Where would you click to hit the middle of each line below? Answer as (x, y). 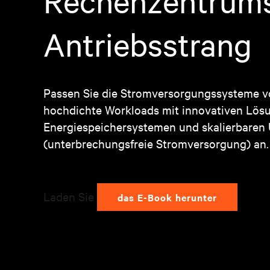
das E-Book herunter (167, 197)
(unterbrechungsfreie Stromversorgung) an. (156, 143)
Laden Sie (70, 196)
